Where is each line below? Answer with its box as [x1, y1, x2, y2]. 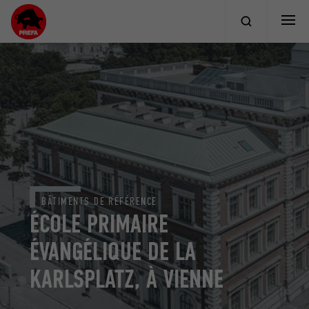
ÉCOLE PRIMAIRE [30, 209, 169, 240]
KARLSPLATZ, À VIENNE [30, 264, 224, 295]
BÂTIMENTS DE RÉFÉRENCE [41, 195, 157, 208]
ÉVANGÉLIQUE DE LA [30, 237, 197, 268]
